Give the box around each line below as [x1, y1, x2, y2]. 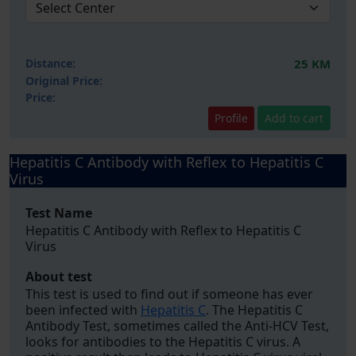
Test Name [25, 204, 92, 222]
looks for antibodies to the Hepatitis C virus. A [25, 333, 300, 350]
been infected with [25, 301, 141, 319]
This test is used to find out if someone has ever [25, 285, 313, 303]
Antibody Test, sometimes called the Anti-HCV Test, [25, 317, 329, 335]
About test [25, 268, 92, 285]
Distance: [25, 56, 75, 71]
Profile [215, 110, 248, 126]
